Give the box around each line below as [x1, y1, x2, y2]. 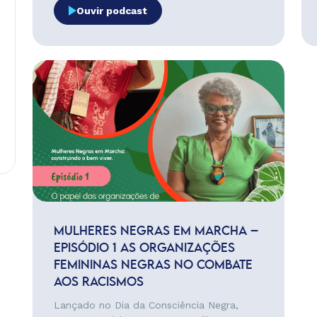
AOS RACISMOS [53, 277, 144, 288]
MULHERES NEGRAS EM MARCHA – [53, 226, 258, 237]
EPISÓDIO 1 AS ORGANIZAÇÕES [53, 243, 235, 254]
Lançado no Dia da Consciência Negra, [53, 299, 238, 311]
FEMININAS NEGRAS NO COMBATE [53, 260, 253, 271]
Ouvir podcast [76, 5, 147, 16]
